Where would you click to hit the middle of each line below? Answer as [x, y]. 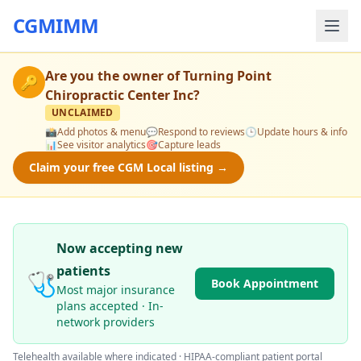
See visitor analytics [102, 145]
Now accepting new [120, 248]
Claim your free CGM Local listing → [129, 167]
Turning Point [227, 76]
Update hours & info [302, 132]
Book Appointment [265, 283]
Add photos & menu [102, 132]
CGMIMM [56, 25]
